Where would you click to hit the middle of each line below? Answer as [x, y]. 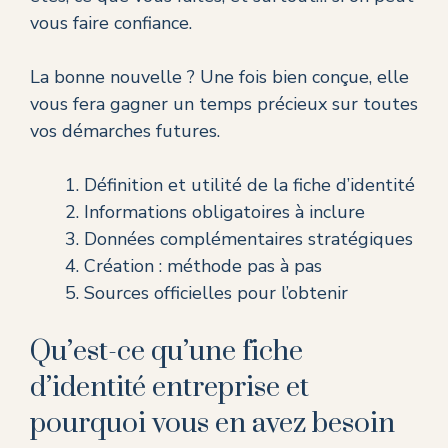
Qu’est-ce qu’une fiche [166, 352]
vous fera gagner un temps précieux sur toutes [224, 104]
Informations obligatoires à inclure [224, 212]
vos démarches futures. [125, 131]
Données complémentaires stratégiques [248, 239]
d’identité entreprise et [169, 388]
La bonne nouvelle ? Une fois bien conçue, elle [219, 77]
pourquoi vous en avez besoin [212, 424]
